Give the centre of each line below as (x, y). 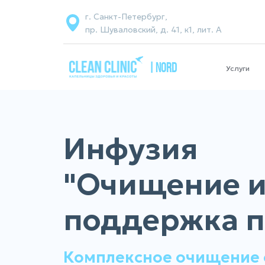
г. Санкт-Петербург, (126, 17)
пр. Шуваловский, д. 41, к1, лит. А (153, 30)
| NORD (163, 69)
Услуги (238, 68)
